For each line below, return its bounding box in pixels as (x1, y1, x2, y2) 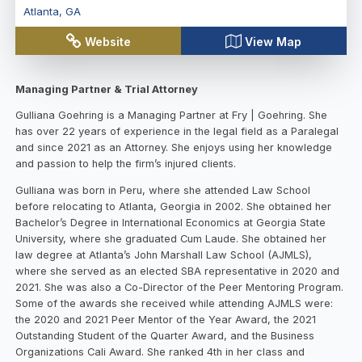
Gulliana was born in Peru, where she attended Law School (15, 184, 311, 197)
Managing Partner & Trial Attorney (15, 82, 199, 95)
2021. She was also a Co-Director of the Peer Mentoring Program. (15, 281, 344, 294)
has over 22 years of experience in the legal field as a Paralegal (15, 125, 339, 138)
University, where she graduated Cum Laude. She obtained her (15, 233, 327, 246)
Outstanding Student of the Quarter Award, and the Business (15, 330, 315, 343)
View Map (245, 34, 302, 48)
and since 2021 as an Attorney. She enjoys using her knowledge (15, 141, 333, 154)
